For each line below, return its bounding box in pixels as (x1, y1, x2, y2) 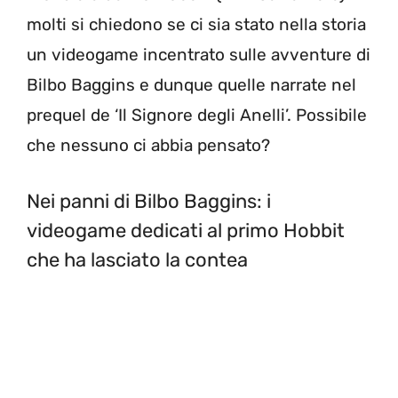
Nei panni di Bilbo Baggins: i (27, 188, 271, 213)
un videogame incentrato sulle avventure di (27, 44, 370, 66)
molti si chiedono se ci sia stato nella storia (27, 14, 366, 36)
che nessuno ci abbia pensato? (27, 135, 270, 156)
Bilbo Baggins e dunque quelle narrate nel (27, 75, 356, 96)
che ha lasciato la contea (27, 247, 248, 272)
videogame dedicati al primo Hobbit (27, 218, 345, 243)
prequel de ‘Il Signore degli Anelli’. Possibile (27, 105, 367, 126)
